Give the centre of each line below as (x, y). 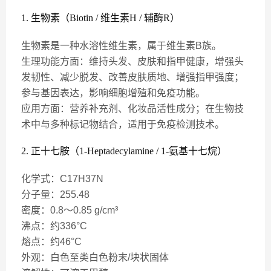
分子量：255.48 (55, 194)
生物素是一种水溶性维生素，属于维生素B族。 (121, 46)
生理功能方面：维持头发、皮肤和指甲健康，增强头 (132, 61)
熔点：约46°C (51, 242)
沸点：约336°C (54, 226)
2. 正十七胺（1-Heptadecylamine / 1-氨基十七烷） (124, 151)
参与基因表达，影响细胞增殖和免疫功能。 (113, 93)
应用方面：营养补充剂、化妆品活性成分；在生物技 (132, 109)
